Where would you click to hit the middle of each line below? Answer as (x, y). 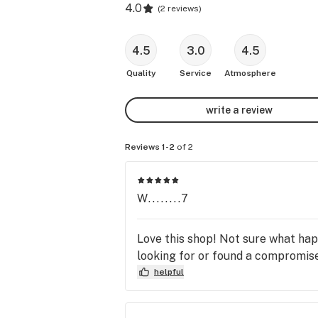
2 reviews (180, 9)
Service (196, 73)
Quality (141, 73)
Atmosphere (250, 73)
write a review (239, 110)
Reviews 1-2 (150, 147)
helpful (169, 272)
